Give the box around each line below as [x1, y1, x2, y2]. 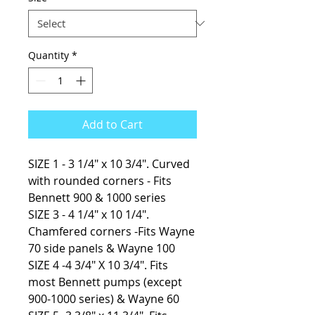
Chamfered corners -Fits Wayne [28, 223, 195, 239]
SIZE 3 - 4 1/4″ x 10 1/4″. [28, 206, 149, 222]
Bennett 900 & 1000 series [28, 189, 169, 205]
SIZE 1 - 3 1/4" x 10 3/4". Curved [28, 155, 190, 172]
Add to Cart [82, 116, 143, 132]
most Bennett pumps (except [28, 274, 182, 290]
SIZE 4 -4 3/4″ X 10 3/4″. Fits [28, 257, 168, 273]
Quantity [28, 48, 69, 62]
